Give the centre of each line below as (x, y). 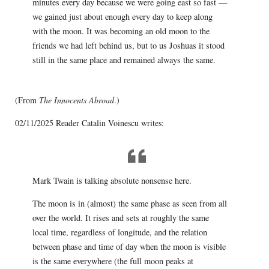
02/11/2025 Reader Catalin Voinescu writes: (89, 123)
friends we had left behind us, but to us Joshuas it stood (128, 45)
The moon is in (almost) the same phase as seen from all (129, 203)
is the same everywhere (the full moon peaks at (113, 261)
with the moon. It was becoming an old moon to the (121, 31)
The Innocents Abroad (76, 100)
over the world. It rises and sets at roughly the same (120, 217)
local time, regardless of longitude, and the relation (119, 232)
